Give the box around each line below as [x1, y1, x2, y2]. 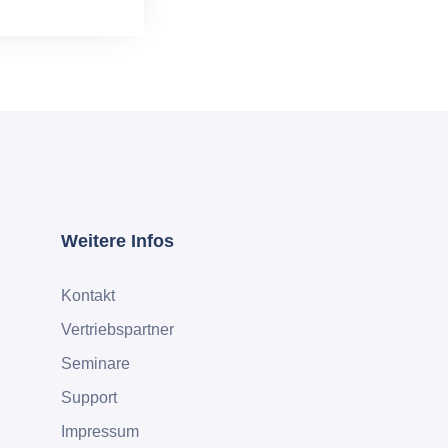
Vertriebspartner [61, 321, 174, 339]
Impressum [61, 423, 139, 441]
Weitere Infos [61, 231, 174, 252]
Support [61, 389, 117, 407]
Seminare [61, 355, 130, 373]
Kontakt [61, 287, 115, 305]
